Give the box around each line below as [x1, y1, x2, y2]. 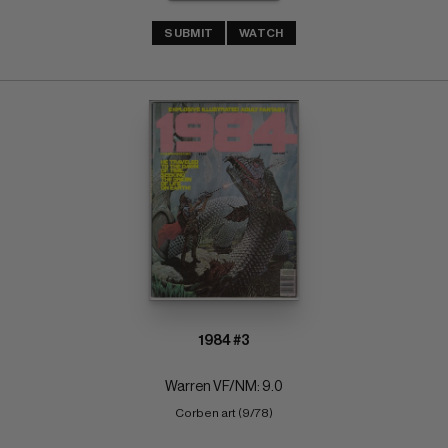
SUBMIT [164, 27, 214, 40]
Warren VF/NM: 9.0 [165, 379, 283, 394]
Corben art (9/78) [175, 406, 273, 419]
